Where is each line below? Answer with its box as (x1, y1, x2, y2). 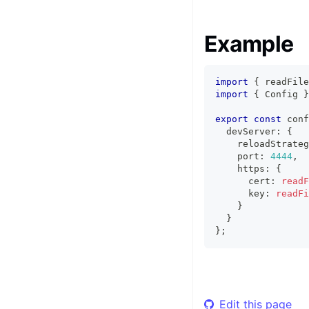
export (215, 114, 248, 124)
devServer (215, 126, 276, 137)
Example (204, 30, 294, 57)
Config (265, 89, 298, 99)
